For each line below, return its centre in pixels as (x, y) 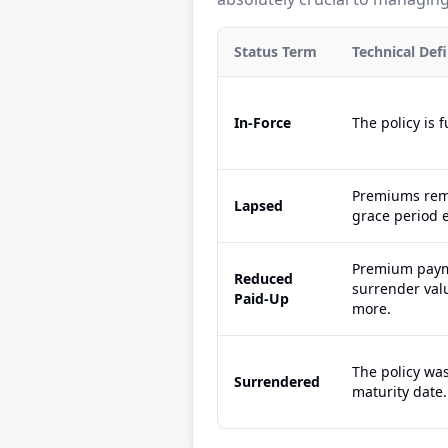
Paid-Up (261, 298)
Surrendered (277, 381)
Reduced (263, 278)
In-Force (262, 122)
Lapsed (258, 205)
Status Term (275, 51)
